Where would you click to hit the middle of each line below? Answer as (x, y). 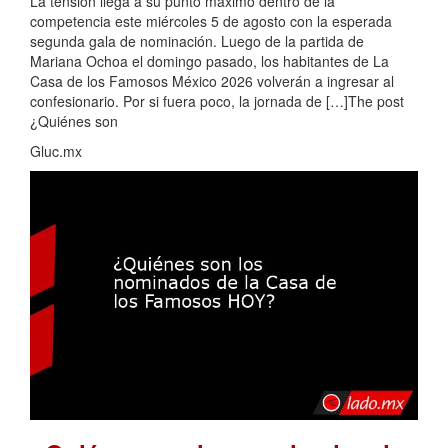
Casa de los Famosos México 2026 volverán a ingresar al (212, 80)
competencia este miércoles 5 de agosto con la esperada (211, 20)
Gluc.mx (56, 150)
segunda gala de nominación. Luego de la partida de (197, 40)
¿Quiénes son (74, 120)
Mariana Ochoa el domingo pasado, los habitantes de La (209, 60)
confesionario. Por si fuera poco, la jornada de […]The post (217, 100)
